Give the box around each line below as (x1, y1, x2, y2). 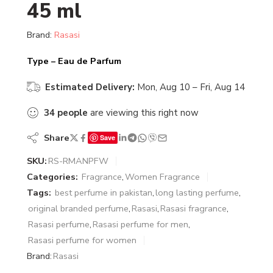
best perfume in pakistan (55, 186, 152, 199)
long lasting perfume (155, 186, 239, 199)
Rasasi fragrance (160, 202, 227, 214)
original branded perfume (28, 202, 129, 214)
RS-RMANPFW (48, 155, 108, 167)
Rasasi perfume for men (93, 218, 188, 230)
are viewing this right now (88, 107, 199, 119)
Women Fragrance (125, 171, 200, 183)
